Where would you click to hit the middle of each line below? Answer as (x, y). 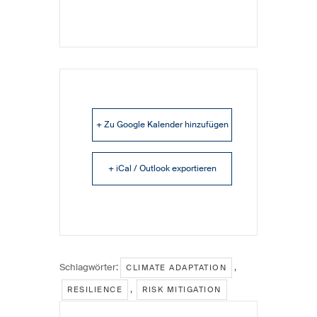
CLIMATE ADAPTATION (176, 267)
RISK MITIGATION (182, 289)
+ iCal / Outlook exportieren (162, 168)
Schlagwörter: (89, 267)
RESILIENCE (95, 289)
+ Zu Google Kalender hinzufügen (162, 124)
